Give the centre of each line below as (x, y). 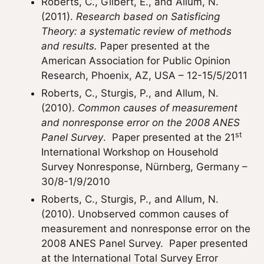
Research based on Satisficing (148, 16)
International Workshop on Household (130, 152)
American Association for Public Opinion (136, 61)
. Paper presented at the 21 (169, 137)
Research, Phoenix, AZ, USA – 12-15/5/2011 (144, 75)
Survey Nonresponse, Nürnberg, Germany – (144, 167)
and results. (71, 46)
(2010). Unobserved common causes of (135, 214)
